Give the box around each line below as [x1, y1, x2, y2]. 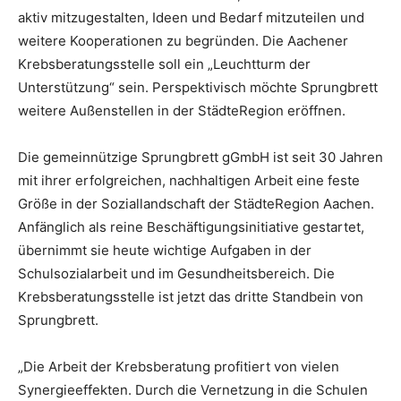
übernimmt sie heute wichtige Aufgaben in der [18, 242, 311, 260]
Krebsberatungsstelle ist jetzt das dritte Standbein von [18, 288, 363, 306]
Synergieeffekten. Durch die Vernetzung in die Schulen [18, 381, 368, 399]
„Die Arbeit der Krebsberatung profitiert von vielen [18, 358, 339, 376]
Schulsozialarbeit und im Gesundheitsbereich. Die [18, 265, 335, 283]
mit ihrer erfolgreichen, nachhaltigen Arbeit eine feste [18, 172, 360, 190]
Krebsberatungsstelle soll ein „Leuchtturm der [18, 55, 311, 73]
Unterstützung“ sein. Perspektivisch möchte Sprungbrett [18, 79, 378, 97]
